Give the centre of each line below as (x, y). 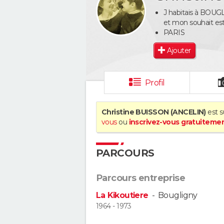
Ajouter (179, 50)
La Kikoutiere (122, 195)
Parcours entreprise (141, 178)
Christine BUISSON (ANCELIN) (154, 112)
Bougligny (177, 195)
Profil (155, 83)
